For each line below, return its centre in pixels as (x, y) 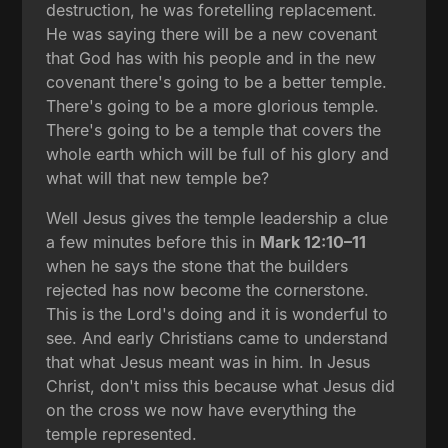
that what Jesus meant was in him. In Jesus (208, 361)
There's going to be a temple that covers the (214, 129)
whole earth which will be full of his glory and (218, 153)
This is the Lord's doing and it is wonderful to (217, 313)
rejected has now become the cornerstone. (208, 289)
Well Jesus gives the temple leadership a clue (217, 217)
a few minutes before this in (153, 241)
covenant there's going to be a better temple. (217, 81)
